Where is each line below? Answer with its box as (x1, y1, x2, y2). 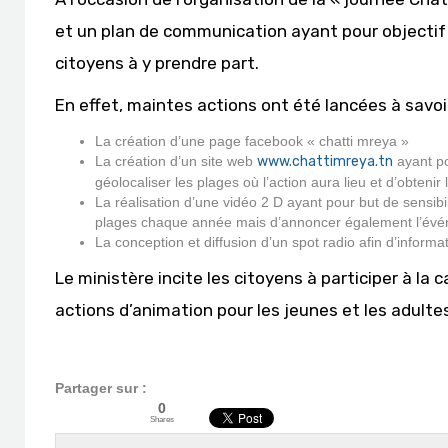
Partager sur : (55, 380, 147, 396)
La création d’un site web (95, 153, 257, 169)
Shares (150, 414, 174, 424)
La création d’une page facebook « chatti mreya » (95, 133, 409, 149)
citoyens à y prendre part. (55, 53, 259, 73)
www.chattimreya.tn (257, 153, 393, 170)
